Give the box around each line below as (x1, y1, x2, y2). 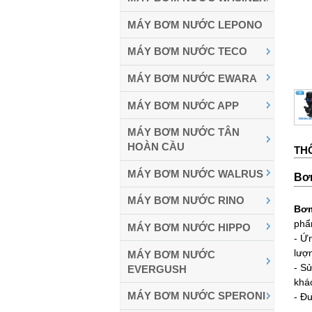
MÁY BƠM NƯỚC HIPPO (127, 221, 251, 234)
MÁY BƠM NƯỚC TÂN (127, 126, 240, 139)
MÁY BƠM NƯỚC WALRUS (127, 167, 263, 180)
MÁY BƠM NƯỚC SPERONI (127, 290, 265, 302)
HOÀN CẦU (127, 141, 185, 153)
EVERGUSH (127, 263, 187, 275)
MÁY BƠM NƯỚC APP (127, 99, 239, 111)
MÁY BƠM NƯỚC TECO (127, 45, 247, 58)
